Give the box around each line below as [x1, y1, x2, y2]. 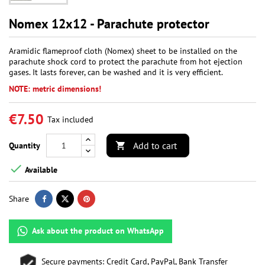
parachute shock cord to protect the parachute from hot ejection [9, 56, 243, 67]
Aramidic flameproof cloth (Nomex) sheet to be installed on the [9, 46, 237, 57]
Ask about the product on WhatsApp [32, 225, 164, 237]
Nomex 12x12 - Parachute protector [9, 15, 209, 33]
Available [23, 164, 57, 175]
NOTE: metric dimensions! [9, 83, 101, 95]
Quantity [9, 140, 40, 151]
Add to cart [133, 140, 177, 152]
